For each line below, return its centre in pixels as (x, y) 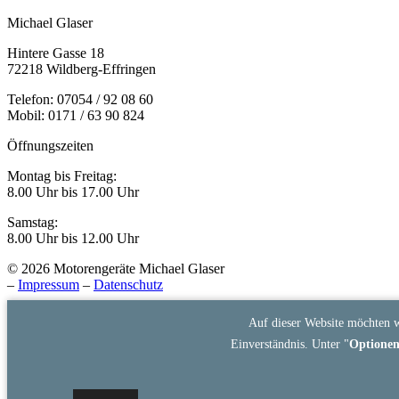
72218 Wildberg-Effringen (81, 69)
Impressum (49, 284)
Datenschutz (128, 284)
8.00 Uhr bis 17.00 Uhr (73, 191)
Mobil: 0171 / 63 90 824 (76, 115)
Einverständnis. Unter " (290, 344)
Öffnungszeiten (50, 145)
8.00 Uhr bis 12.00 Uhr (73, 238)
